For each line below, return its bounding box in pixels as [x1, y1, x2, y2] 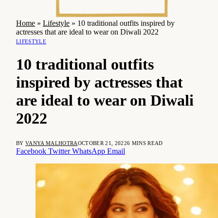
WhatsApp [72, 146, 105, 155]
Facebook [16, 146, 46, 155]
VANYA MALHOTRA [25, 140, 78, 146]
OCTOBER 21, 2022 [77, 140, 127, 146]
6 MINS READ [127, 140, 163, 146]
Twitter [48, 146, 70, 155]
